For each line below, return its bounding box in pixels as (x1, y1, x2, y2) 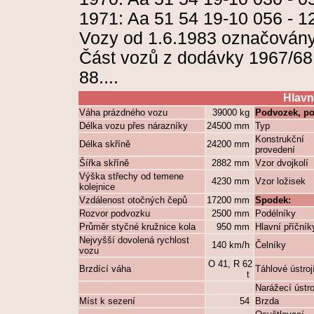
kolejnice (79, 182, 115, 192)
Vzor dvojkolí (255, 158, 308, 168)
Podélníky (255, 208, 296, 219)
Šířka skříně (79, 158, 129, 168)
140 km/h (212, 240, 252, 250)
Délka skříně (79, 139, 130, 149)
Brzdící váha (79, 264, 131, 274)
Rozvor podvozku (79, 208, 150, 219)
